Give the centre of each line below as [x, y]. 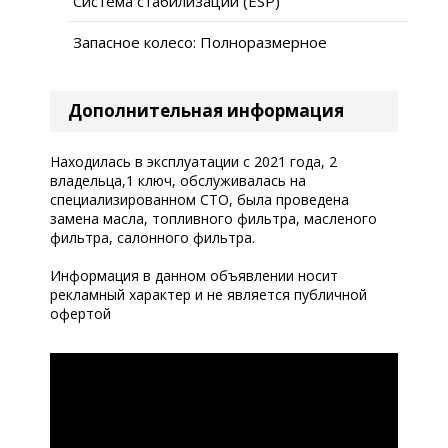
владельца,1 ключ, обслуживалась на [178, 180]
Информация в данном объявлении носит [194, 275]
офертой [80, 313]
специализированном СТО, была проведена [199, 199]
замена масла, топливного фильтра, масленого [213, 218]
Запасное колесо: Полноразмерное [200, 41]
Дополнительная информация [206, 110]
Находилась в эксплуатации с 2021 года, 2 [193, 161]
